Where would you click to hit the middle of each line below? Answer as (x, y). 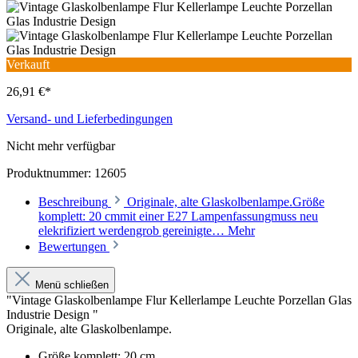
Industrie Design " (52, 315)
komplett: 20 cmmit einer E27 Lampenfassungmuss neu (178, 217)
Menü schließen (70, 285)
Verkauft (28, 65)
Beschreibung (73, 202)
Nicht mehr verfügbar (61, 146)
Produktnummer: (50, 173)
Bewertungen (74, 247)
